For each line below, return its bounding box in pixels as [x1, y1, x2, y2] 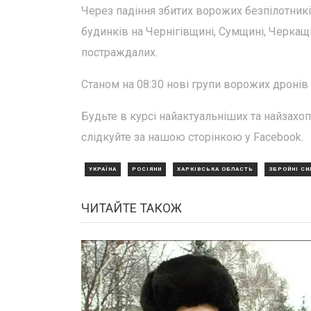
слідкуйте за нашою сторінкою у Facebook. [81, 131, 303, 144]
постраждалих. [81, 46, 158, 59]
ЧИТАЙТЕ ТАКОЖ [81, 201, 182, 215]
